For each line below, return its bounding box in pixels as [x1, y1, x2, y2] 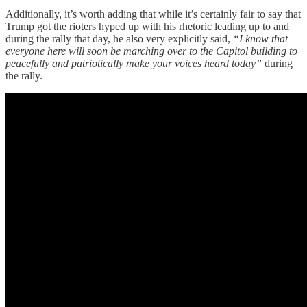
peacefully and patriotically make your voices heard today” [5, 58, 265, 70]
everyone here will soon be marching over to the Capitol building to [5, 45, 297, 58]
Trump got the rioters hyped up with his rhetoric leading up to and [5, 21, 289, 33]
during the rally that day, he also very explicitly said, [5, 33, 233, 45]
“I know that [233, 33, 288, 45]
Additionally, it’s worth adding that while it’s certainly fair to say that [5, 8, 301, 21]
